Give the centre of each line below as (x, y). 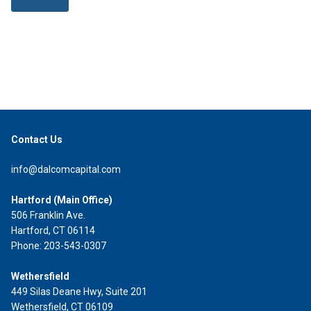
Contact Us (37, 139)
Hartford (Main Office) (62, 200)
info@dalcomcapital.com (66, 169)
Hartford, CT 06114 (53, 230)
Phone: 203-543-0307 (59, 245)
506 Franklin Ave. (48, 215)
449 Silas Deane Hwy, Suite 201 (79, 291)
